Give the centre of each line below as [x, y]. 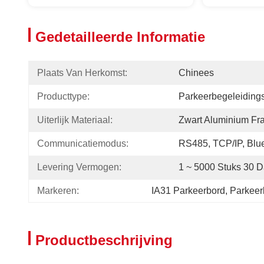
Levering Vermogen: [79, 167]
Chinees [196, 73]
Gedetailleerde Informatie [120, 37]
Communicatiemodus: [83, 143]
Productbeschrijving [104, 240]
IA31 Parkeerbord [188, 191]
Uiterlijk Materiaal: [75, 120]
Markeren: [58, 191]
